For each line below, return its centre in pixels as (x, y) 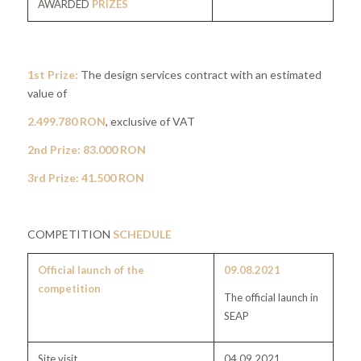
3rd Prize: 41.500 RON (85, 178)
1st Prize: (54, 75)
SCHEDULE (141, 234)
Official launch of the (91, 270)
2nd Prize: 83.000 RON (86, 150)
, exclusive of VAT (150, 122)
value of (47, 93)
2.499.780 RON (66, 122)
